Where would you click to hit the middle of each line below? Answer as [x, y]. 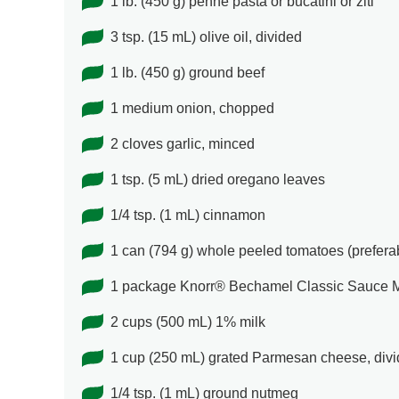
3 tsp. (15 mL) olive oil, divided [206, 37]
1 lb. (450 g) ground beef [187, 73]
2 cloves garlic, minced [183, 144]
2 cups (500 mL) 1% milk [188, 322]
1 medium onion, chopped [192, 109]
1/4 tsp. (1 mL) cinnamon [188, 216]
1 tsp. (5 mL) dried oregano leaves [218, 180]
